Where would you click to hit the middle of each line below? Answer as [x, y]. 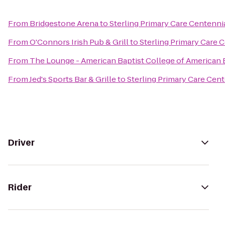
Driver [21, 143]
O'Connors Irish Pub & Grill [79, 42]
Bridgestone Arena [64, 23]
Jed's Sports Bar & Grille [73, 79]
